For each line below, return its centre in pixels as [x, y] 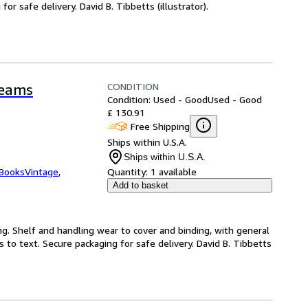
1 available [174, 172]
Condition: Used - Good [157, 99]
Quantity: [128, 172]
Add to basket [141, 185]
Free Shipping [160, 126]
